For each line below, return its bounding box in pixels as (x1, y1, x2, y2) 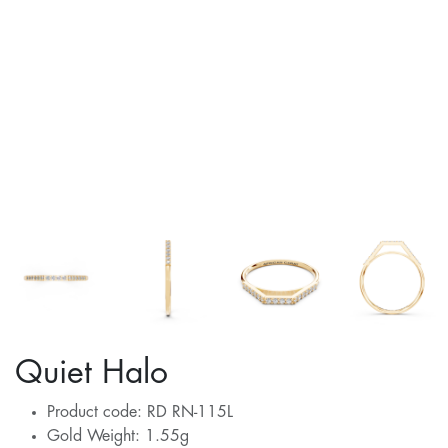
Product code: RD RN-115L (47, 404, 233, 421)
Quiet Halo (15, 357, 168, 390)
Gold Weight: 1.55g (47, 428, 189, 445)
